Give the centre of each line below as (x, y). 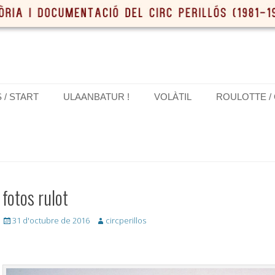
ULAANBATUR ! (96, 96)
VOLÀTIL (173, 96)
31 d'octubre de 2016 (51, 220)
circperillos (126, 220)
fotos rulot (35, 197)
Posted (15, 219)
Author (108, 219)
